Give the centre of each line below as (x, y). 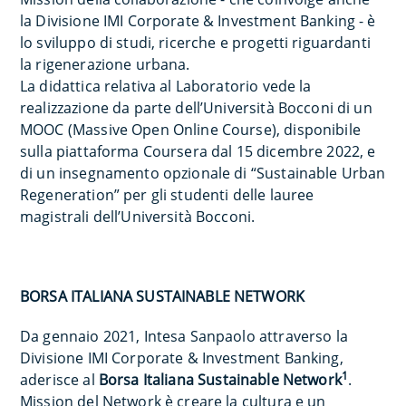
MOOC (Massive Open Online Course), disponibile (190, 129)
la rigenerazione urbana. (105, 64)
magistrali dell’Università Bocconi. (138, 216)
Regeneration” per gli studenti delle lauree (167, 194)
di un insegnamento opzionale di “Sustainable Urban (203, 173)
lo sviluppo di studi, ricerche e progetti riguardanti (195, 42)
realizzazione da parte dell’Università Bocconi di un (196, 107)
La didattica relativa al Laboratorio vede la (166, 86)
